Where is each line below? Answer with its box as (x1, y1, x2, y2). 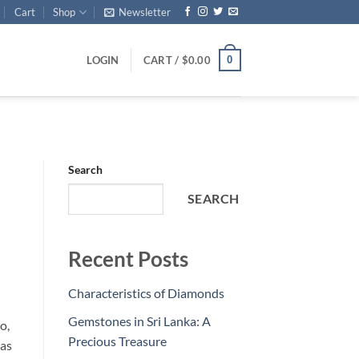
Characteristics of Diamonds (67, 285, 224, 301)
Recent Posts (67, 247, 188, 272)
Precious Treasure (67, 333, 167, 349)
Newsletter (119, 6, 171, 18)
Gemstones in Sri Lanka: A (67, 313, 211, 329)
